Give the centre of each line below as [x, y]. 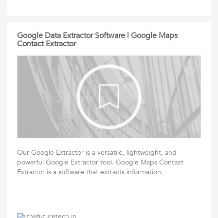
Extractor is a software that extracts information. [90, 172]
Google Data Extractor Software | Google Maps [97, 36]
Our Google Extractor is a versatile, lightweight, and [97, 153]
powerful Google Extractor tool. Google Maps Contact [100, 162]
